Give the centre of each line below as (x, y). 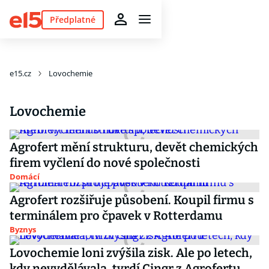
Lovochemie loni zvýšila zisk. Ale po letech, (131, 253)
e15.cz (20, 73)
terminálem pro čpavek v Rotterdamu (116, 216)
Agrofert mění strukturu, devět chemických (134, 147)
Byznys (23, 229)
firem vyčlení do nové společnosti (105, 163)
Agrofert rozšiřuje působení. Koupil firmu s (132, 200)
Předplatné (72, 19)
